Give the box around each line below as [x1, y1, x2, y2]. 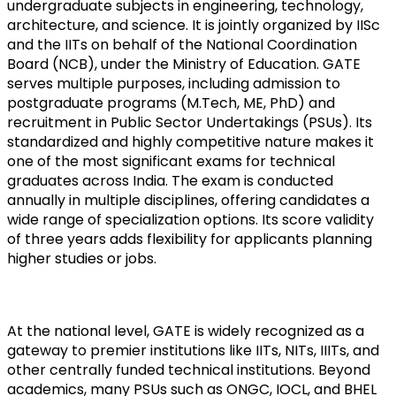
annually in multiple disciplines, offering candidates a [7, 189, 369, 210]
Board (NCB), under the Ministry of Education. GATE [7, 53, 361, 74]
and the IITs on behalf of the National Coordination [7, 34, 357, 55]
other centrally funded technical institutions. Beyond [7, 359, 370, 380]
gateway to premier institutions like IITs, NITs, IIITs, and [7, 339, 379, 361]
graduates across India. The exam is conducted [7, 170, 333, 191]
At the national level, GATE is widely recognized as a [7, 320, 364, 341]
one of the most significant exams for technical [7, 150, 335, 171]
